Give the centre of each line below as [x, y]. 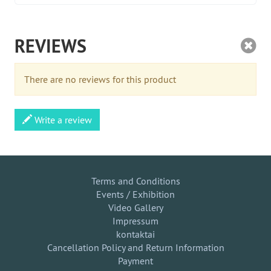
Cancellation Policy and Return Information [135, 247]
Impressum [135, 221]
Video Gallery [135, 207]
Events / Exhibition [135, 194]
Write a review [62, 120]
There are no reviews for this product [100, 79]
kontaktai [135, 234]
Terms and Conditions [135, 181]
